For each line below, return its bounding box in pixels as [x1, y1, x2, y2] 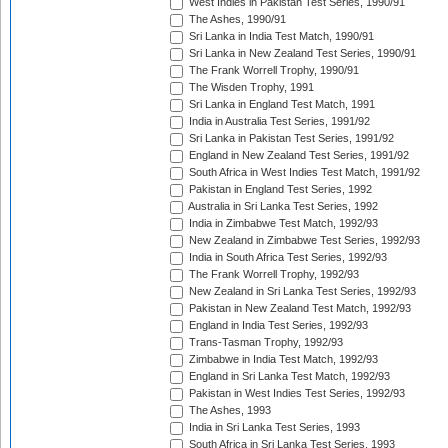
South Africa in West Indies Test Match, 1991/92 [186, 166, 420, 179]
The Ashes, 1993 [186, 404, 271, 417]
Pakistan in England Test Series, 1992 [186, 183, 372, 196]
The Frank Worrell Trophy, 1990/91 [186, 64, 359, 77]
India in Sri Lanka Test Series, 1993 [186, 421, 360, 434]
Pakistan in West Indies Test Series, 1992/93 [186, 387, 405, 400]
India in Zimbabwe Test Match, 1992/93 [186, 217, 378, 230]
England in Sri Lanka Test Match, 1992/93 [186, 370, 390, 383]
